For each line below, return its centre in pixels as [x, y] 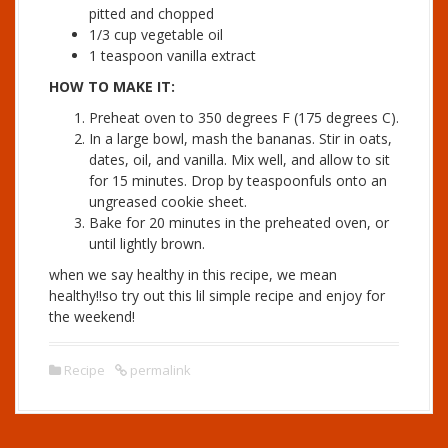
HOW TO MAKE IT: [112, 86]
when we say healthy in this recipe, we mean [193, 274]
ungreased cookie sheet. [168, 201]
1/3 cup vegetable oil [156, 34]
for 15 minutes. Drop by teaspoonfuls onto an [238, 180]
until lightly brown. [147, 243]
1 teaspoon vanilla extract [172, 55]
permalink [159, 370]
